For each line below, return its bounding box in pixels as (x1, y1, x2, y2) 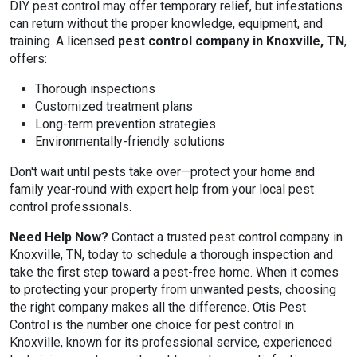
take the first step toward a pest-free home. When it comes (10, 265, 339, 280)
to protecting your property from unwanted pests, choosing (10, 282, 336, 298)
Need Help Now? (10, 229, 108, 245)
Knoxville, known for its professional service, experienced (10, 335, 332, 351)
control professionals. (10, 199, 131, 215)
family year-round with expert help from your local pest (10, 182, 314, 198)
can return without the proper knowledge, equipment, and (10, 16, 323, 32)
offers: (10, 51, 47, 67)
